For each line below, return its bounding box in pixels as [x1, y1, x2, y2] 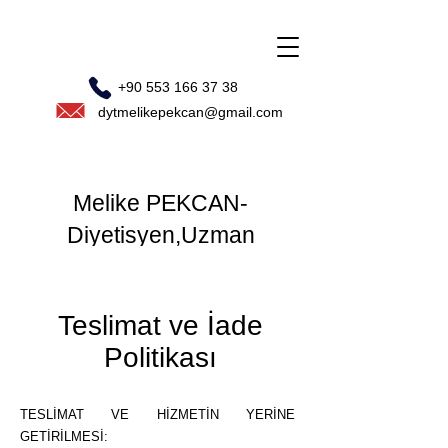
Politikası [103, 342, 217, 373]
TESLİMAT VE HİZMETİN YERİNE [20, 407, 295, 422]
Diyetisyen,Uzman [66, 222, 255, 248]
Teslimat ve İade [57, 310, 263, 341]
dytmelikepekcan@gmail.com [98, 104, 283, 120]
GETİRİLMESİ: [20, 429, 108, 444]
